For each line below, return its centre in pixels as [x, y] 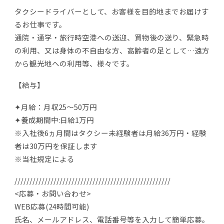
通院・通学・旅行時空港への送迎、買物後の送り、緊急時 [112, 37]
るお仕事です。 [40, 24]
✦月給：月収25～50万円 [56, 106]
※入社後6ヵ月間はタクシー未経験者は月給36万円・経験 [110, 132]
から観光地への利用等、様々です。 [74, 63]
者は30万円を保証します [56, 145]
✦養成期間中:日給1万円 [54, 119]
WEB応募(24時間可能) [52, 206]
